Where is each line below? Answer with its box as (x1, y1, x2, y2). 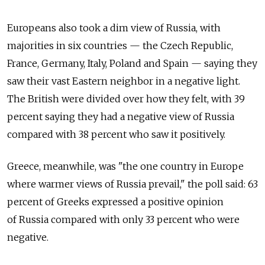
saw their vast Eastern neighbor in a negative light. (7, 75, 240, 87)
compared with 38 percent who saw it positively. (7, 128, 225, 140)
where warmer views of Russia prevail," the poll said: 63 (7, 178, 258, 190)
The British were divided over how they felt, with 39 (7, 93, 245, 105)
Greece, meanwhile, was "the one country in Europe (7, 160, 244, 172)
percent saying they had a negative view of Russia (7, 111, 234, 122)
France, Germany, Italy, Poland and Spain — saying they (7, 57, 257, 69)
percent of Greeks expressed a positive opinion (7, 196, 224, 208)
